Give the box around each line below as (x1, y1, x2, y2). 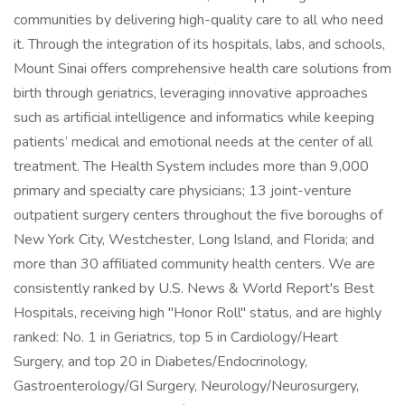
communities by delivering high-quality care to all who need (14, 10, 383, 30)
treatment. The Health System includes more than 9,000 (14, 156, 369, 176)
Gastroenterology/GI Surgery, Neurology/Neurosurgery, (14, 376, 359, 396)
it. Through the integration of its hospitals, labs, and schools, (14, 34, 385, 54)
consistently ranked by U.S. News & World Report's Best (14, 278, 374, 298)
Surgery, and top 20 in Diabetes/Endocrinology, (14, 352, 307, 372)
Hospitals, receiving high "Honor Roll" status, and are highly (14, 303, 381, 323)
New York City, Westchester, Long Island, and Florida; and (14, 230, 374, 250)
